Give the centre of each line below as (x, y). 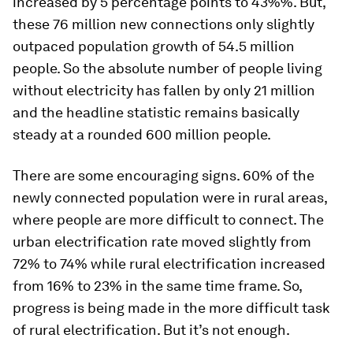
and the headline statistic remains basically (156, 112)
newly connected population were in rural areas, (170, 197)
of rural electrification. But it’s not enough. (151, 330)
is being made (119, 308)
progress (43, 308)
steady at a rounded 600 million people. (142, 134)
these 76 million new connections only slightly (163, 24)
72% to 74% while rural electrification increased (169, 264)
